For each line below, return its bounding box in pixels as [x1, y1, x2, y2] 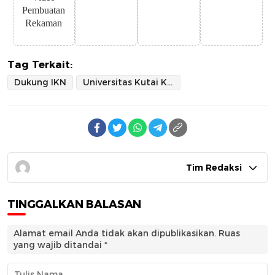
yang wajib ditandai [14, 239, 104, 250]
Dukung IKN [14, 76, 66, 88]
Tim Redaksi [186, 161, 242, 173]
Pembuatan [22, 4, 66, 15]
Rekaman [25, 17, 63, 28]
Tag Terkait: [7, 58, 72, 71]
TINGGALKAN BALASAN [7, 197, 142, 211]
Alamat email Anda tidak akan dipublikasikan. [14, 227, 216, 239]
